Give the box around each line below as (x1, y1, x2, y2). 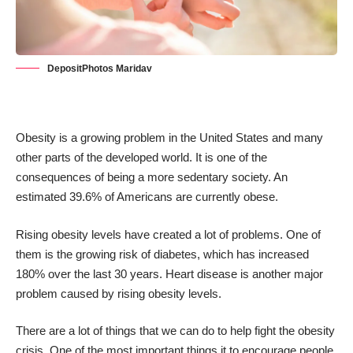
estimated (16, 190, 69, 204)
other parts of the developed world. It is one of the (16, 150, 267, 165)
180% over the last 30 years (16, 266, 159, 281)
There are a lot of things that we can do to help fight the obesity (16, 324, 335, 338)
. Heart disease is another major (159, 266, 323, 281)
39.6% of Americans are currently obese (69, 190, 275, 204)
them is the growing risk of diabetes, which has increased (16, 247, 309, 261)
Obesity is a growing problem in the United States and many (16, 131, 323, 145)
